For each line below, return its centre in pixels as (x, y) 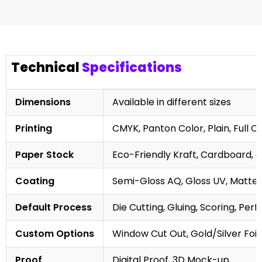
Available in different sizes (172, 102)
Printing (34, 128)
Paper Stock (44, 154)
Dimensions (43, 102)
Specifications (132, 67)
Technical (46, 67)
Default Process (54, 207)
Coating (35, 181)
